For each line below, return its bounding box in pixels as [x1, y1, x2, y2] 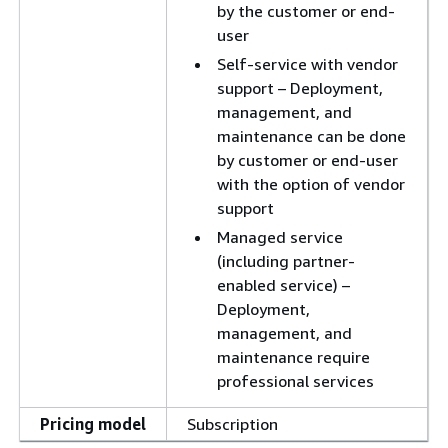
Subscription [187, 414, 278, 434]
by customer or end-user [217, 150, 398, 170]
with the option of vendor [217, 174, 405, 194]
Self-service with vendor [217, 54, 398, 74]
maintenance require [217, 347, 370, 367]
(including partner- [217, 251, 355, 271]
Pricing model [40, 414, 146, 434]
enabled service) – [217, 275, 350, 295]
